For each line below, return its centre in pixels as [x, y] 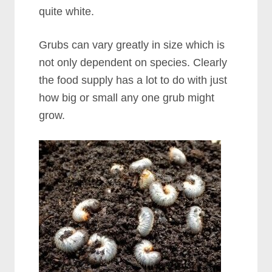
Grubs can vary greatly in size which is [132, 45]
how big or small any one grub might [127, 98]
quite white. [67, 12]
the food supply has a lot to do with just [133, 80]
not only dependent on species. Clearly [133, 63]
